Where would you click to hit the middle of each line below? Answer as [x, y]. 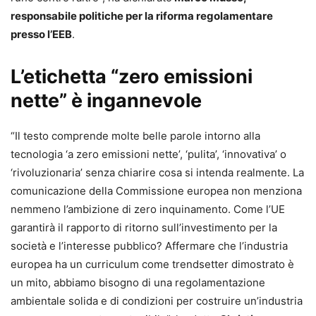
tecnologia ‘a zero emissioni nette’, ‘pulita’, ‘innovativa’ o [148, 154]
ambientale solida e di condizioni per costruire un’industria [157, 300]
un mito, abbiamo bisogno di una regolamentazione [138, 282]
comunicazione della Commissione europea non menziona [156, 190]
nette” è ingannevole [106, 100]
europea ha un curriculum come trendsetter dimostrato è [152, 264]
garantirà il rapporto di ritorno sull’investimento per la [144, 227]
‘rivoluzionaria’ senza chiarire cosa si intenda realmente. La [157, 172]
